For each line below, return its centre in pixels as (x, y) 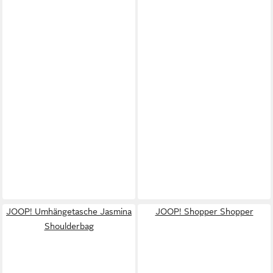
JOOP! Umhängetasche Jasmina (69, 211)
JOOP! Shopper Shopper (204, 211)
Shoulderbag (69, 226)
